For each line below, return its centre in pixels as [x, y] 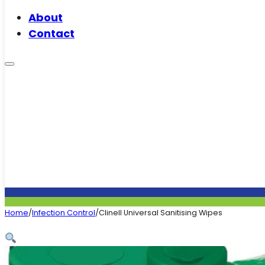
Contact [51, 33]
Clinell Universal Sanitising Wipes [161, 213]
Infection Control [64, 213]
